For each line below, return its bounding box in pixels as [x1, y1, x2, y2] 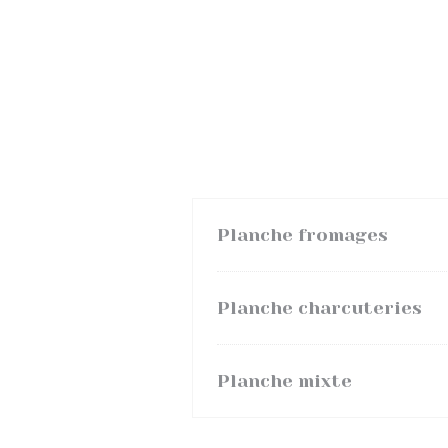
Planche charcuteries [217, 298, 422, 318]
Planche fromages [217, 225, 388, 245]
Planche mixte [217, 371, 352, 391]
